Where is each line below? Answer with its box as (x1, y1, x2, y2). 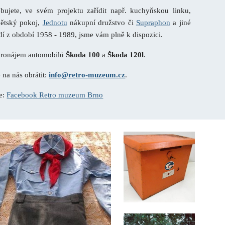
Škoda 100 (66, 51, 100, 59)
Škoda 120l (107, 51, 144, 59)
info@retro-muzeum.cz (49, 71, 126, 79)
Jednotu (42, 19, 67, 27)
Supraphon (136, 19, 170, 27)
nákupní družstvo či (67, 19, 136, 27)
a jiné (170, 19, 191, 27)
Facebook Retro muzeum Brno (7, 91, 103, 99)
